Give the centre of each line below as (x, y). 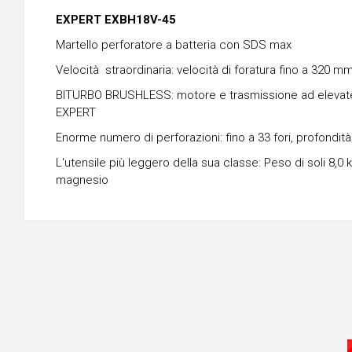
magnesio (82, 180)
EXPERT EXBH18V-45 (116, 19)
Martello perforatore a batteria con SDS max (174, 44)
